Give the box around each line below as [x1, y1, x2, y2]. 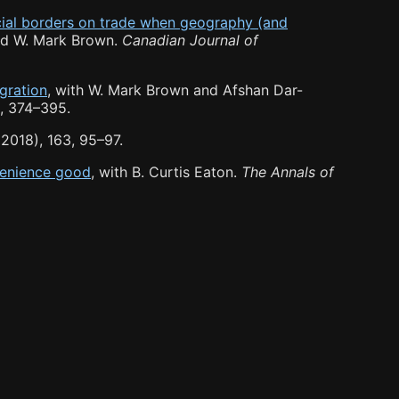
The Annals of [241, 163, 334, 182]
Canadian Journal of [122, 31, 258, 50]
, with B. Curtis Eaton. [91, 163, 241, 182]
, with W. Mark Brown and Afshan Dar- [47, 81, 303, 100]
